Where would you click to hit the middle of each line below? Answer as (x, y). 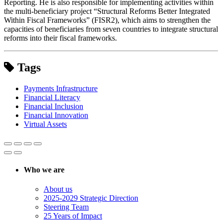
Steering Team (66, 207)
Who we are (44, 169)
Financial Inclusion (54, 107)
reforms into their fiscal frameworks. (60, 38)
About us (58, 189)
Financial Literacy (52, 98)
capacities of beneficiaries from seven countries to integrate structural (111, 29)
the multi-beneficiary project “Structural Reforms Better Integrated (107, 11)
